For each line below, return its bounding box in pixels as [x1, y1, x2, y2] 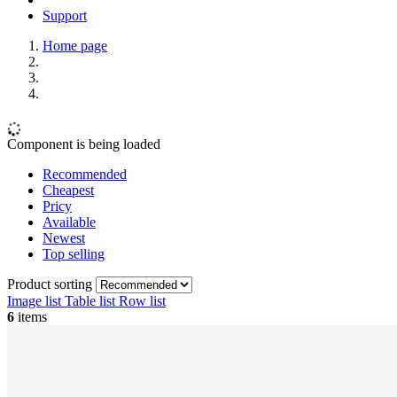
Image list [7, 293, 61, 309]
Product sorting [7, 276, 96, 292]
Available [43, 214, 96, 230]
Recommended [43, 167, 127, 183]
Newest [43, 230, 85, 246]
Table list [65, 293, 115, 309]
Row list [119, 293, 166, 309]
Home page [43, 38, 107, 53]
